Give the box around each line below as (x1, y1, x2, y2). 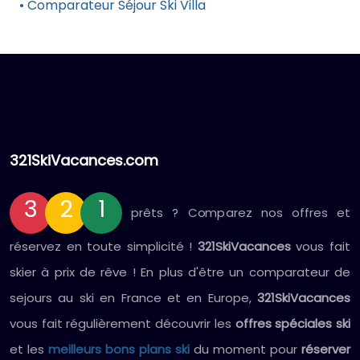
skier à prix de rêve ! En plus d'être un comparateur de (10, 264, 350, 280)
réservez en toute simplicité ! (10, 238, 198, 255)
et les (10, 341, 48, 358)
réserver (301, 341, 350, 358)
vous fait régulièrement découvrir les (10, 315, 235, 332)
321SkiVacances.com (10, 150, 158, 170)
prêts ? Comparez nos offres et (122, 204, 350, 221)
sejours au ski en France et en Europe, (10, 289, 257, 306)
